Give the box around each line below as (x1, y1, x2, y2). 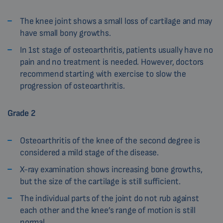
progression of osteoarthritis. (20, 81, 125, 92)
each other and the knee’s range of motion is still (20, 205, 196, 216)
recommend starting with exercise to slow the (20, 69, 187, 80)
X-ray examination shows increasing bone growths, (20, 164, 203, 175)
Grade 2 (7, 108, 35, 119)
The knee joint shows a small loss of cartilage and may (20, 16, 213, 27)
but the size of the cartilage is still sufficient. (20, 176, 181, 187)
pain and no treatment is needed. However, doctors (20, 57, 204, 68)
